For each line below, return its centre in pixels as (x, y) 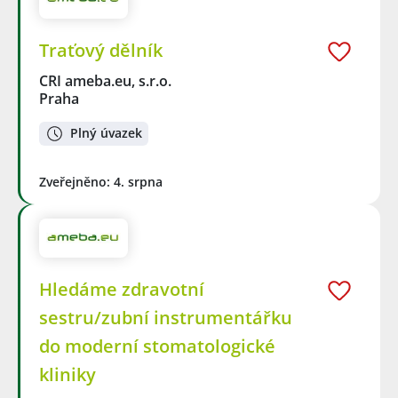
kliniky (68, 375)
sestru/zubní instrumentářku (166, 318)
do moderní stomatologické (157, 346)
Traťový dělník (101, 51)
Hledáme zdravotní (122, 290)
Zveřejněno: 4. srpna (101, 181)
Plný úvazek (106, 133)
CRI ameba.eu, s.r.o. (106, 81)
